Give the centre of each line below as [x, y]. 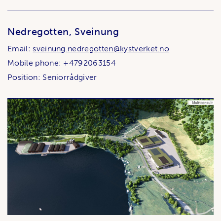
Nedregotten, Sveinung [63, 32]
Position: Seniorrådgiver [52, 77]
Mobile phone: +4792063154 [62, 63]
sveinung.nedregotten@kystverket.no [101, 49]
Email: [20, 49]
